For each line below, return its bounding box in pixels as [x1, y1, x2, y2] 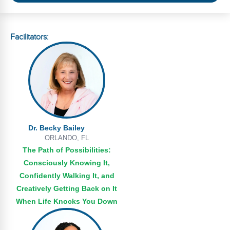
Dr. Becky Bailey [28, 124, 85, 132]
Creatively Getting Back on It [16, 184, 117, 193]
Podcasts [8, 46, 40, 55]
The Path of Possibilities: [23, 146, 111, 154]
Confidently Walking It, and [19, 171, 114, 180]
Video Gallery [8, 23, 53, 32]
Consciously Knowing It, [24, 159, 110, 167]
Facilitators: [10, 32, 48, 42]
